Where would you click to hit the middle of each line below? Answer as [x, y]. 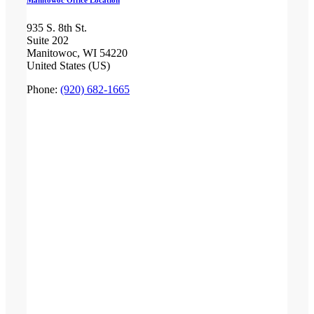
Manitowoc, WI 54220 [77, 53]
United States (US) [68, 66]
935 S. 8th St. [56, 28]
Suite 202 [47, 41]
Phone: [43, 90]
